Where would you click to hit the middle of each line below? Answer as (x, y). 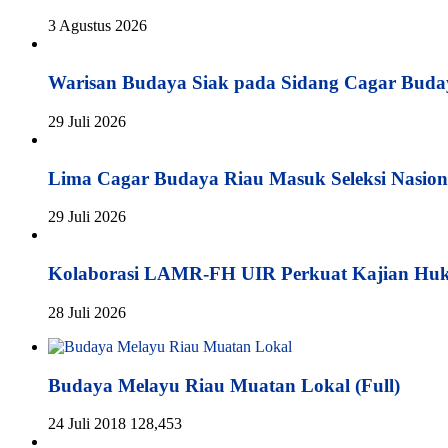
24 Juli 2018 (87, 424)
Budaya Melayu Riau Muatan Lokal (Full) (224, 385)
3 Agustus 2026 (97, 26)
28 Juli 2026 (87, 312)
